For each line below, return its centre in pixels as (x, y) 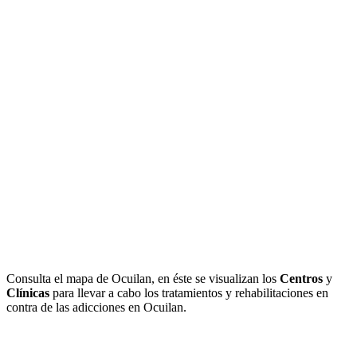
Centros (301, 278)
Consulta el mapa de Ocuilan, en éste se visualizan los (143, 278)
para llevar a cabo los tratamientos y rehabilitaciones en (189, 292)
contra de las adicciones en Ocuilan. (96, 307)
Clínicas (28, 292)
